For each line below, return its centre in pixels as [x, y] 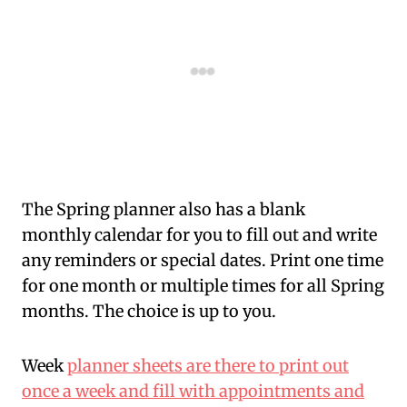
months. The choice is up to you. [149, 312]
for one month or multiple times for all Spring [203, 286]
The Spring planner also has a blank [164, 210]
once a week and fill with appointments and [193, 392]
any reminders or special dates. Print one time [203, 261]
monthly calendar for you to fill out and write [199, 235]
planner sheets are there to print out [208, 366]
